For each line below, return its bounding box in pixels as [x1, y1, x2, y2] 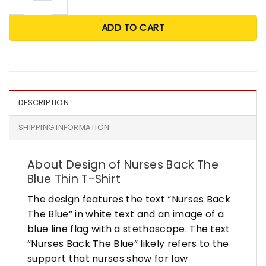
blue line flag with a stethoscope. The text [27, 222, 230, 236]
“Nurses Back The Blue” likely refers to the [27, 237, 229, 251]
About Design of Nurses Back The [27, 156, 218, 173]
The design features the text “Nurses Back [27, 192, 231, 207]
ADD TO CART [101, 21, 165, 34]
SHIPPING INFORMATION [18, 122, 110, 132]
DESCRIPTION [18, 97, 69, 107]
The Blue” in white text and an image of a [27, 207, 224, 221]
